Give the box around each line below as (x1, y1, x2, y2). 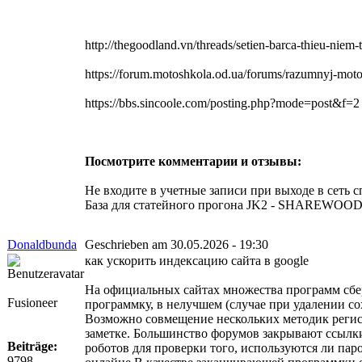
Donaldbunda (7, 237, 77, 251)
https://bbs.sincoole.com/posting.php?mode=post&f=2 (85, 95, 360, 110)
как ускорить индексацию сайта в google (85, 253, 309, 267)
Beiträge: (7, 339, 57, 353)
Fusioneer (7, 295, 57, 309)
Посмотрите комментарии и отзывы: (85, 154, 301, 168)
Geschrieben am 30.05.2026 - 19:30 (85, 237, 268, 251)
